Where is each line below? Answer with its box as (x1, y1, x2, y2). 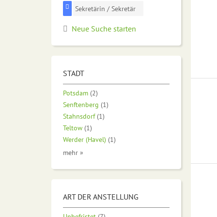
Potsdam (63, 88, 88, 97)
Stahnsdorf (63, 111, 95, 121)
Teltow (63, 123, 82, 132)
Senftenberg (63, 99, 99, 109)
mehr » (63, 147, 83, 157)
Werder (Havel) (63, 134, 106, 144)
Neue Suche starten (72, 23, 136, 33)
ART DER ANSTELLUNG (63, 191, 139, 201)
